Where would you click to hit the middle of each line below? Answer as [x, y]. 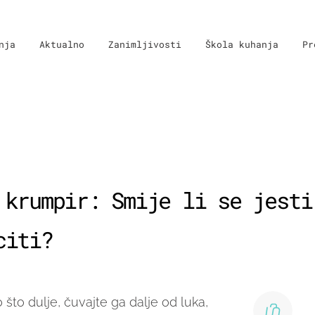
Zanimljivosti [145, 44]
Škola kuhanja [242, 44]
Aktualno [62, 44]
